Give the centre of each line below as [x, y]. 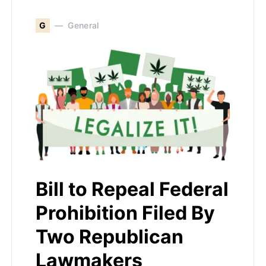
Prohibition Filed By [125, 213]
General [83, 26]
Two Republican [110, 236]
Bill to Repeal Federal [132, 189]
